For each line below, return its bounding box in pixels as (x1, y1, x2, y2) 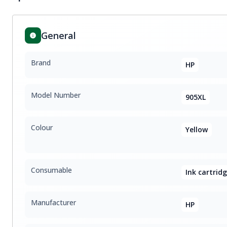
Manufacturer (31, 198, 76, 207)
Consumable (31, 165, 72, 175)
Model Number (31, 90, 81, 100)
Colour (31, 123, 53, 132)
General (41, 29, 76, 42)
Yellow (185, 125, 208, 134)
